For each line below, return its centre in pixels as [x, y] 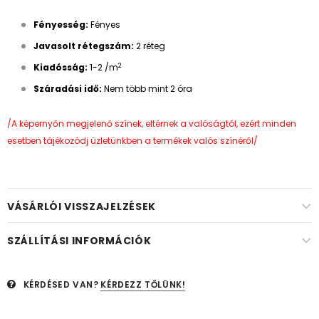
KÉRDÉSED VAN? [61, 284]
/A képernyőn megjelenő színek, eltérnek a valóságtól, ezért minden [152, 124]
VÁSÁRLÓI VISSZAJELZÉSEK [82, 206]
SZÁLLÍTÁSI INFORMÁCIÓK [79, 241]
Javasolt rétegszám [82, 46]
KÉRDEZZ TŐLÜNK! [143, 284]
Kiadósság [59, 67]
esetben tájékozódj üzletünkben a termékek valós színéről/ [132, 141]
